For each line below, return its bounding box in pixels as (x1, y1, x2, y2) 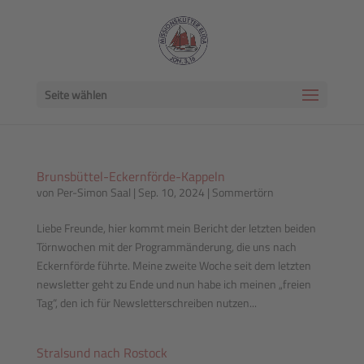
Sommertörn (211, 184, 274, 201)
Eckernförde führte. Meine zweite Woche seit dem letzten (36, 257, 311, 274)
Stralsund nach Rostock (36, 343, 167, 362)
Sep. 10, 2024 (137, 184, 205, 201)
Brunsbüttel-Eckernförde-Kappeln (36, 167, 225, 186)
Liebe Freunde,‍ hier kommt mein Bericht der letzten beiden (36, 219, 316, 236)
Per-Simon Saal (56, 184, 131, 201)
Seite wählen (44, 86, 107, 103)
